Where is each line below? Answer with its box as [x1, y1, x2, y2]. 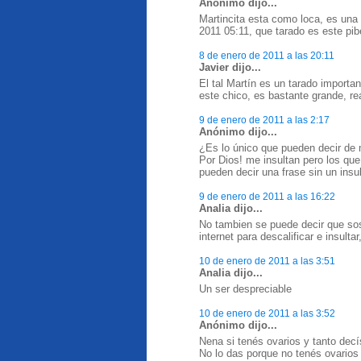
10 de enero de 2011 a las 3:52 [199, 308, 335, 318]
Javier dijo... [199, 61, 261, 73]
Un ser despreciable [199, 283, 292, 295]
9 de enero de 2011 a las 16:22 [199, 191, 335, 201]
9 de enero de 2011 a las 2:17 [199, 114, 330, 125]
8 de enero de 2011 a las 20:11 [199, 50, 334, 60]
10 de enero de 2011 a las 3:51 [199, 255, 335, 266]
